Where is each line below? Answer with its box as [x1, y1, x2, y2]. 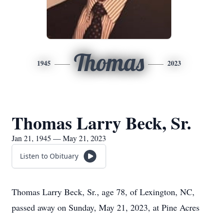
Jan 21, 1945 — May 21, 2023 [12, 133, 106, 143]
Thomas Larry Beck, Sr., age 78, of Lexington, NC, [12, 186, 195, 198]
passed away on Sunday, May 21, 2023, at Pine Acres [12, 201, 200, 213]
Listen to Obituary [20, 151, 78, 161]
